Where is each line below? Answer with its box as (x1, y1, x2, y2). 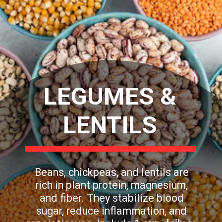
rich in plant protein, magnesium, (35, 179, 188, 192)
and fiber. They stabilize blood (39, 192, 184, 205)
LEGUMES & (44, 82, 177, 111)
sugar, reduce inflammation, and (36, 205, 187, 218)
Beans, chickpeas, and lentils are (34, 166, 189, 179)
